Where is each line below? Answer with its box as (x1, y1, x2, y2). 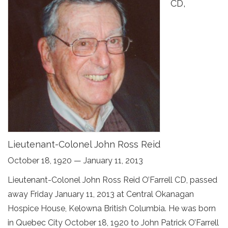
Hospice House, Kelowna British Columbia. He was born (8, 204, 216, 213)
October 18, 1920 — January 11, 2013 (8, 156, 143, 165)
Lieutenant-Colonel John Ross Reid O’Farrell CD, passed (8, 175, 217, 185)
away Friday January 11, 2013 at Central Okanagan (8, 189, 194, 199)
